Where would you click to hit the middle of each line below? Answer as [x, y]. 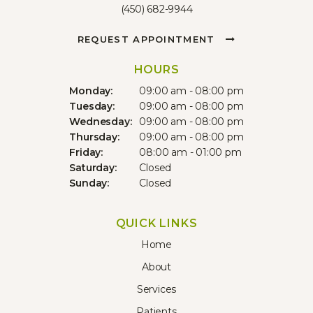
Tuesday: [92, 106]
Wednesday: [101, 121]
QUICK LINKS [156, 223]
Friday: [86, 152]
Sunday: [89, 183]
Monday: [91, 90]
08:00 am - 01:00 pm [190, 152]
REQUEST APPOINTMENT [148, 39]
